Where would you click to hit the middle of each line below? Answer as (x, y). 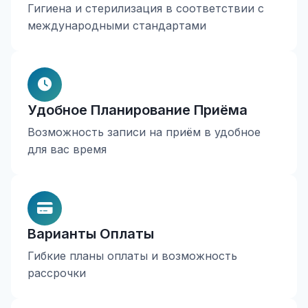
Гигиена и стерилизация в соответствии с (146, 8)
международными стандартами (117, 25)
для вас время (67, 149)
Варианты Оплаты (91, 234)
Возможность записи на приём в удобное (144, 132)
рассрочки (57, 273)
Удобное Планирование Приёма (137, 110)
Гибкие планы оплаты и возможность (132, 256)
